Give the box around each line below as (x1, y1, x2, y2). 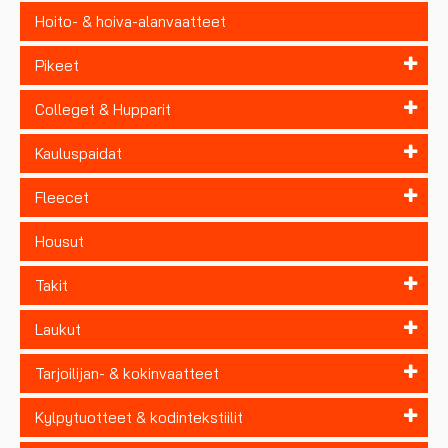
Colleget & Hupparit (35, 99, 171, 119)
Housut (35, 231, 84, 251)
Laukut (35, 319, 81, 339)
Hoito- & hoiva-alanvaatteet (35, 11, 226, 31)
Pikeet (35, 55, 79, 75)
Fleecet (35, 187, 89, 207)
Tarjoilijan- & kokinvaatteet (35, 363, 219, 383)
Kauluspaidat (35, 143, 122, 163)
